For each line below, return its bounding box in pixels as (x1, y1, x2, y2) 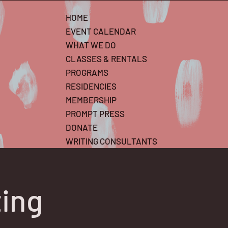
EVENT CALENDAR (66, 26, 136, 36)
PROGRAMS (66, 67, 108, 77)
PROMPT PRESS (66, 108, 125, 119)
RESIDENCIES (66, 81, 117, 91)
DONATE (66, 122, 98, 132)
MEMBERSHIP (66, 95, 117, 105)
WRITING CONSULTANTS (66, 136, 157, 146)
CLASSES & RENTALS (66, 53, 147, 64)
